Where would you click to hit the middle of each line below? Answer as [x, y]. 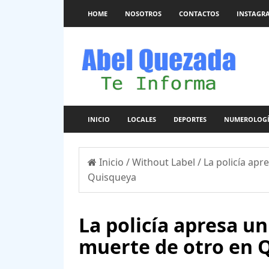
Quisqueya [112, 177]
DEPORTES [190, 119]
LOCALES [141, 119]
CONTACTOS [199, 14]
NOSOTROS [143, 14]
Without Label [165, 162]
